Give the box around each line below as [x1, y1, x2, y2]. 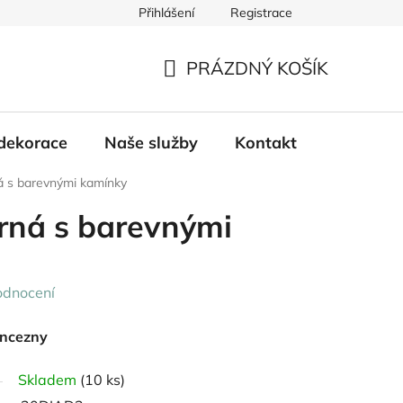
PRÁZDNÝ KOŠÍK [186, 57, 328, 80]
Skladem [18, 370, 80, 389]
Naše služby [104, 131, 198, 153]
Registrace [230, 4, 292, 21]
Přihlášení [139, 4, 194, 21]
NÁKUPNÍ [162, 77, 244, 101]
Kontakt [235, 131, 297, 153]
